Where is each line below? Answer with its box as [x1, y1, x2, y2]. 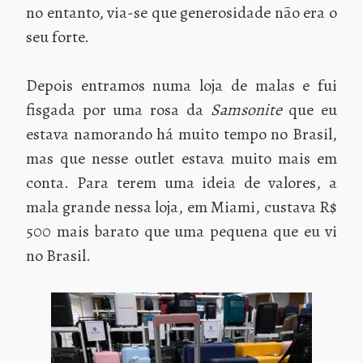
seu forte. [26, 25, 89, 48]
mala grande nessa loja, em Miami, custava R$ [26, 195, 337, 218]
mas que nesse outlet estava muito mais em [26, 147, 337, 169]
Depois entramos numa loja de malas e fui [26, 74, 337, 96]
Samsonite [210, 98, 282, 121]
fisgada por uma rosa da [26, 98, 211, 121]
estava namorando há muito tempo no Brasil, [26, 122, 337, 145]
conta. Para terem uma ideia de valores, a [26, 171, 337, 194]
